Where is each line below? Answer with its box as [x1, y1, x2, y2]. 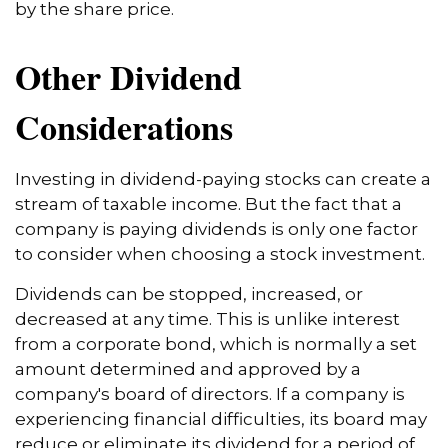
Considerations [15, 101, 233, 152]
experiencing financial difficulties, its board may [15, 408, 427, 429]
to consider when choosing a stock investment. [15, 243, 425, 264]
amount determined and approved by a [15, 358, 361, 379]
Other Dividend [15, 51, 242, 102]
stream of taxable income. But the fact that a [15, 193, 402, 214]
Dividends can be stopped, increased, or [15, 283, 363, 304]
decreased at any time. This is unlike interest [15, 308, 400, 329]
